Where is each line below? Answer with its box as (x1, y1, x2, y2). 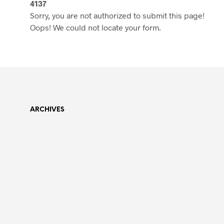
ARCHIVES (30, 106, 64, 113)
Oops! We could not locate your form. (30, 22, 161, 32)
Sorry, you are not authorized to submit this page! (30, 10, 204, 20)
